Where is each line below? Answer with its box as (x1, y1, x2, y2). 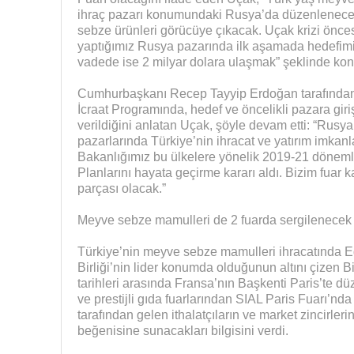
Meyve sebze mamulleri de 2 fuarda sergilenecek (77, 213, 352, 227)
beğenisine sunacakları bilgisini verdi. (77, 323, 288, 337)
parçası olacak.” (77, 181, 166, 195)
